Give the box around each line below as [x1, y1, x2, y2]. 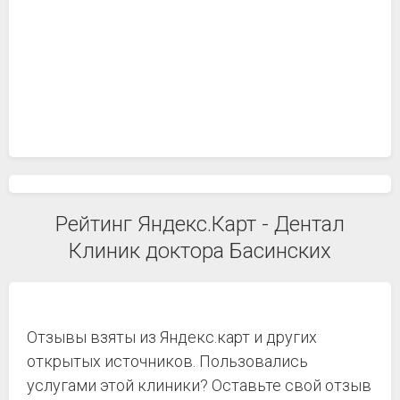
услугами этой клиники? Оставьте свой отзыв [27, 376, 371, 395]
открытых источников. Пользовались [27, 352, 308, 371]
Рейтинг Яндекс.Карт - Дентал [55, 212, 345, 237]
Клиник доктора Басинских [69, 238, 331, 263]
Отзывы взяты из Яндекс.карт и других [27, 328, 317, 346]
